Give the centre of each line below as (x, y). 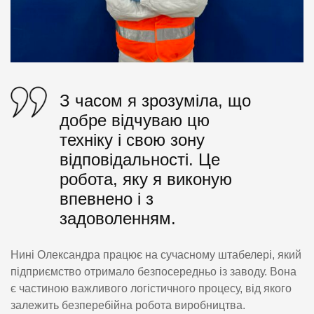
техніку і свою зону (132, 140)
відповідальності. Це (140, 160)
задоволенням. (118, 219)
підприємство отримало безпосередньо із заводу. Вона (153, 271)
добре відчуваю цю (135, 121)
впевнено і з (107, 199)
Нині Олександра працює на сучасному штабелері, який (156, 254)
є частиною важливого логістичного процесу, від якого (151, 288)
